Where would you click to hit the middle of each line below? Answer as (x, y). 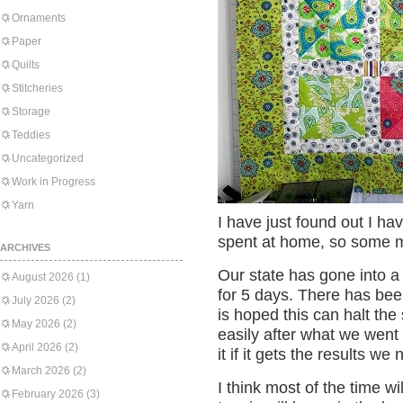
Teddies (31, 135)
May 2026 (36, 324)
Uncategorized (48, 158)
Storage (31, 112)
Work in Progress (54, 182)
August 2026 (43, 277)
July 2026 (36, 300)
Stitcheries (37, 88)
